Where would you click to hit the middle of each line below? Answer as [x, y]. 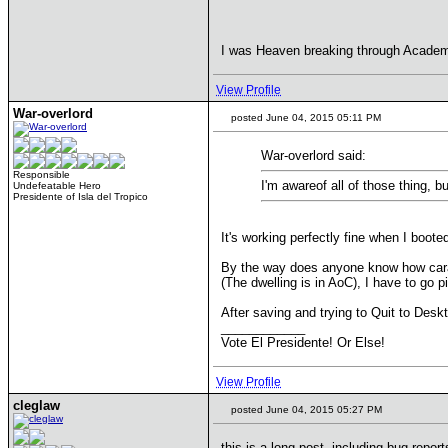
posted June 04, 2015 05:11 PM [304, 117]
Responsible [41, 174]
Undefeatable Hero [57, 185]
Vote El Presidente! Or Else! [303, 342]
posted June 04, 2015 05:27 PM [305, 409]
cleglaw [36, 405]
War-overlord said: [313, 155]
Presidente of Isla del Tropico [80, 196]
